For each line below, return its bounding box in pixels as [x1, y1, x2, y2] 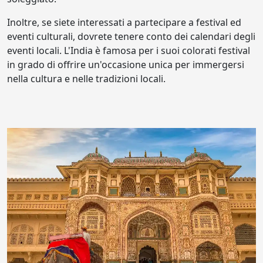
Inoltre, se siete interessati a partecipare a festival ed [7, 16, 241, 29]
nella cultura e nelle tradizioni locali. [7, 72, 166, 85]
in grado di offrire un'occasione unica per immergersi [7, 58, 244, 71]
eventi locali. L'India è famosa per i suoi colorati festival [7, 44, 250, 57]
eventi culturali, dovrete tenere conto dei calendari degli [7, 30, 255, 43]
